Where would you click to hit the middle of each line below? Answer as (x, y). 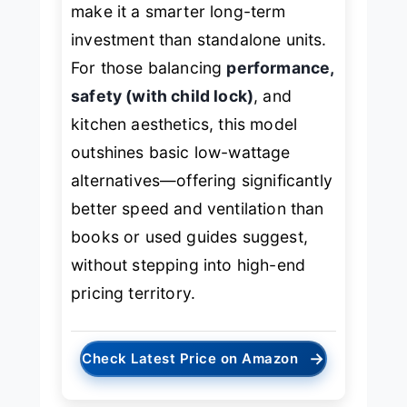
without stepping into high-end (189, 264)
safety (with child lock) (163, 95)
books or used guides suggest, (189, 236)
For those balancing (149, 67)
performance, (280, 67)
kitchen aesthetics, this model (184, 124)
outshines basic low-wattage (181, 152)
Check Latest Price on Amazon (190, 359)
